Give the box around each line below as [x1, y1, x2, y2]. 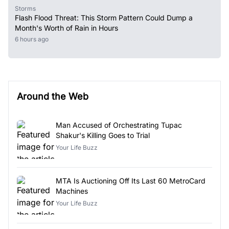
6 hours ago [18, 35, 49, 43]
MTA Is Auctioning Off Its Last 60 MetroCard [56, 176, 205, 185]
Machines [56, 186, 88, 195]
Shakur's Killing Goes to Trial [56, 130, 150, 140]
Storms [15, 4, 36, 12]
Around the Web [17, 90, 88, 102]
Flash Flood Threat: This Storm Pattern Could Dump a [15, 13, 193, 22]
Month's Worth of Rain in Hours [15, 23, 118, 32]
